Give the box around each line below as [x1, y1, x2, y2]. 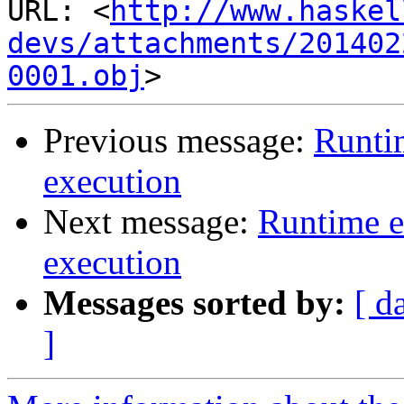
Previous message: [43, 121, 314, 161]
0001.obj [7, 60, 144, 93]
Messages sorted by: [43, 283, 345, 323]
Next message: [43, 202, 258, 242]
